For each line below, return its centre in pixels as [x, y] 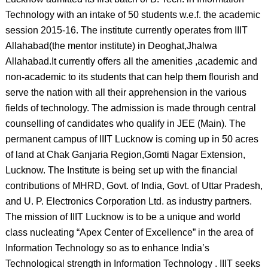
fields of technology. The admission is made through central [130, 108]
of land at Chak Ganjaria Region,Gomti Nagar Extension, [125, 155]
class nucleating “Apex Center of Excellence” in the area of [129, 232]
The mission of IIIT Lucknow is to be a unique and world [123, 217]
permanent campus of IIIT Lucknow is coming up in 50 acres [132, 139]
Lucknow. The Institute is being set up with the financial [121, 170]
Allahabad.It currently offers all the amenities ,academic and [131, 61]
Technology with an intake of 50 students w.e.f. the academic [133, 15]
